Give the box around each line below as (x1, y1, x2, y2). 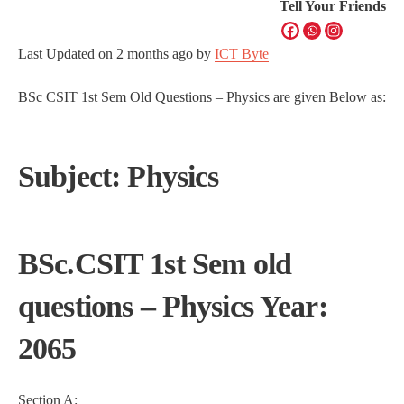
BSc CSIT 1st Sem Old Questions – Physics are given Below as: (18, 89, 386, 105)
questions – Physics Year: (18, 289, 327, 323)
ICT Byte (215, 46, 269, 61)
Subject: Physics (18, 160, 219, 193)
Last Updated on (18, 46, 116, 61)
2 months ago (116, 46, 193, 61)
